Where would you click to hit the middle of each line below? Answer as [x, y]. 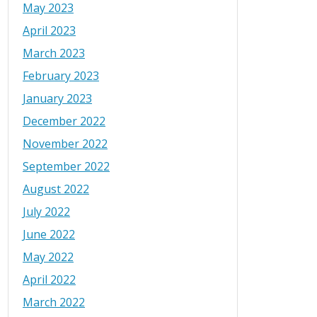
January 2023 [57, 99]
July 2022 [46, 212]
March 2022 [54, 302]
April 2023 [49, 31]
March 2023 [54, 53]
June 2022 [49, 235]
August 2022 [56, 189]
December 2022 [64, 121]
